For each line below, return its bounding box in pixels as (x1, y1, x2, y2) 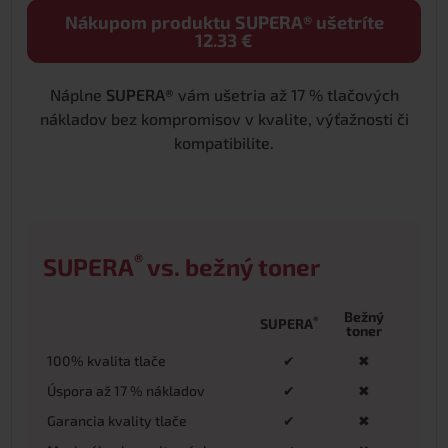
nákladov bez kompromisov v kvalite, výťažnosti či (39, 108, 409, 128)
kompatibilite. (174, 132, 274, 152)
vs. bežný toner (143, 251, 320, 281)
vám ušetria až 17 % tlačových (173, 84, 399, 104)
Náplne (49, 84, 106, 104)
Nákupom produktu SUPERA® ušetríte (64, 10, 384, 33)
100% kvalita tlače (47, 351, 166, 369)
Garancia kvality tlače (47, 411, 187, 429)
